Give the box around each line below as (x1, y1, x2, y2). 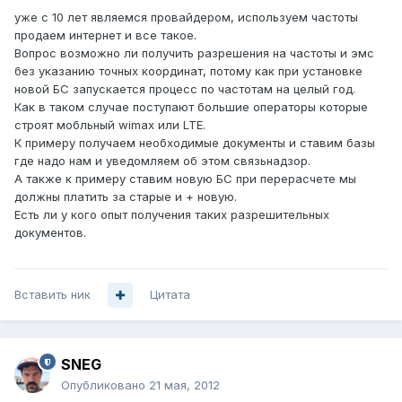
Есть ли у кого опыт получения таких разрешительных (14, 207, 329, 223)
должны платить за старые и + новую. (14, 189, 237, 205)
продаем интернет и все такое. (14, 28, 197, 43)
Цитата (150, 287, 190, 302)
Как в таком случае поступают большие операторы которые (14, 100, 368, 115)
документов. (14, 225, 86, 240)
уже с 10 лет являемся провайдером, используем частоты (14, 10, 358, 25)
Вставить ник (14, 287, 91, 302)
